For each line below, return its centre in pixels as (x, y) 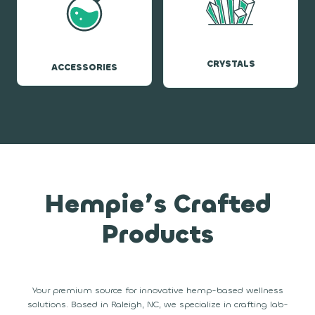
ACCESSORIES (84, 67)
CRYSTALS (231, 63)
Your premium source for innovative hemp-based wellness (157, 290)
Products (157, 234)
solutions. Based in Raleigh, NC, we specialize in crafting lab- (157, 304)
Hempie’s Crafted (157, 204)
